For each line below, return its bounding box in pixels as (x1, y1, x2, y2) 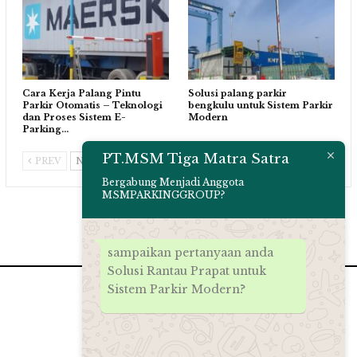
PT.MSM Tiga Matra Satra (102, 150, 289, 167)
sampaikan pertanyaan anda (108, 245, 273, 260)
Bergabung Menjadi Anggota (102, 175, 244, 188)
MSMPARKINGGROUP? (102, 188, 225, 201)
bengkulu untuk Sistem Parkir (188, 99, 333, 111)
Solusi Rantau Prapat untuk (108, 263, 266, 278)
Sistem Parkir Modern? (108, 281, 245, 296)
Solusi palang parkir (188, 87, 287, 99)
